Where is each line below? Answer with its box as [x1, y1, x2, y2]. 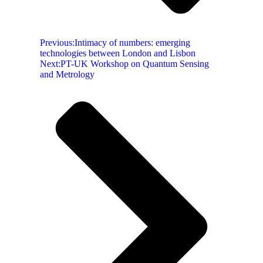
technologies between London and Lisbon [40, 48, 195, 59]
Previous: [40, 38, 75, 48]
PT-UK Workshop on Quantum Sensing [60, 59, 209, 69]
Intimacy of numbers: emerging [75, 38, 190, 48]
